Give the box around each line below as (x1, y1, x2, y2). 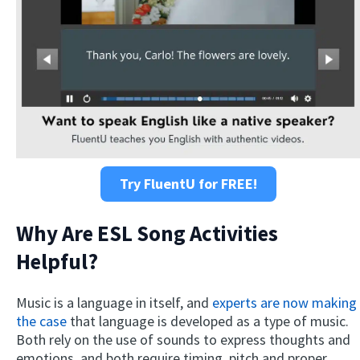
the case (16, 312, 67, 331)
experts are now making (212, 293, 357, 313)
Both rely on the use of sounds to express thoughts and (16, 330, 350, 350)
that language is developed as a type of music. (67, 312, 349, 331)
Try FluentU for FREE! (119, 174, 257, 194)
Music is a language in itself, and (16, 293, 212, 313)
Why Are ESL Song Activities (16, 219, 278, 247)
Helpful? (16, 247, 98, 276)
